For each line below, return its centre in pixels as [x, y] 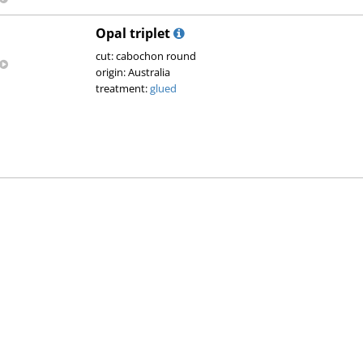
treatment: [122, 88]
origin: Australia [132, 72]
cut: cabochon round [145, 56]
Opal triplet [132, 33]
